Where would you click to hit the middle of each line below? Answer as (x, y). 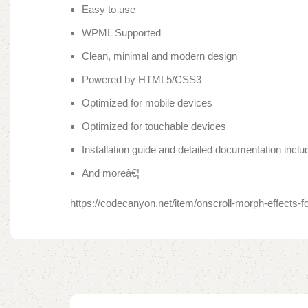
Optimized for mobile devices (147, 103)
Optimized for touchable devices (154, 126)
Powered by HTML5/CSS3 (142, 80)
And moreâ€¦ (111, 173)
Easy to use (109, 10)
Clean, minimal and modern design (159, 56)
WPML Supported (121, 33)
